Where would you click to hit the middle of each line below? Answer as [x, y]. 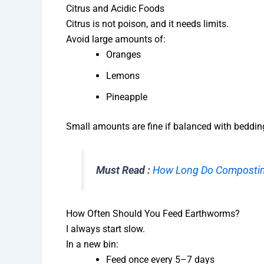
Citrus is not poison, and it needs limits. [147, 24]
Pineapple [127, 97]
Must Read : [123, 170]
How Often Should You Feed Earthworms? [153, 214]
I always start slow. [105, 229]
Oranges [123, 55]
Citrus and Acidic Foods [115, 9]
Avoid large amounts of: [116, 39]
